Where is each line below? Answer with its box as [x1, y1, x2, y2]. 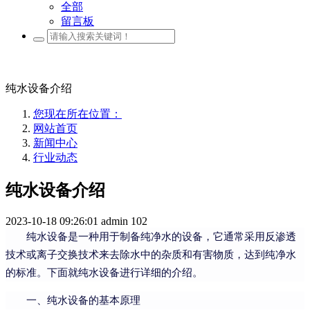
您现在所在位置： [33, 108, 122, 120]
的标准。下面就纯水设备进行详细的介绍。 [6, 267, 203, 279]
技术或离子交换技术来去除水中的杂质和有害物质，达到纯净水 [6, 249, 296, 261]
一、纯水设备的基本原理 [26, 295, 140, 307]
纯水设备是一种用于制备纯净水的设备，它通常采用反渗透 [26, 231, 296, 243]
